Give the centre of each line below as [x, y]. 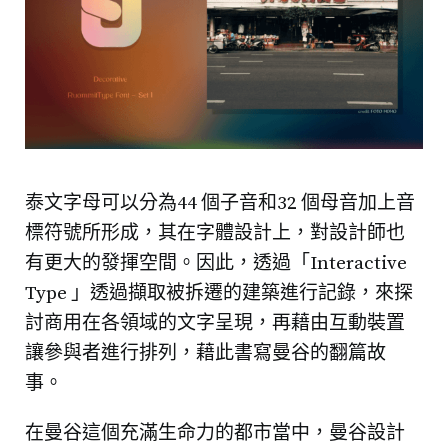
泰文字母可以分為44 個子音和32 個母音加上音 [220, 204]
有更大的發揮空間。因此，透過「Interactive [216, 264]
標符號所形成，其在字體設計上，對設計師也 [215, 234]
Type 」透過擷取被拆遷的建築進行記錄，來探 [219, 294]
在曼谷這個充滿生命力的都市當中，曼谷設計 [215, 434]
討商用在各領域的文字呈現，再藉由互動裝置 [215, 324]
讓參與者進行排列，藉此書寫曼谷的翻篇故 [205, 354]
